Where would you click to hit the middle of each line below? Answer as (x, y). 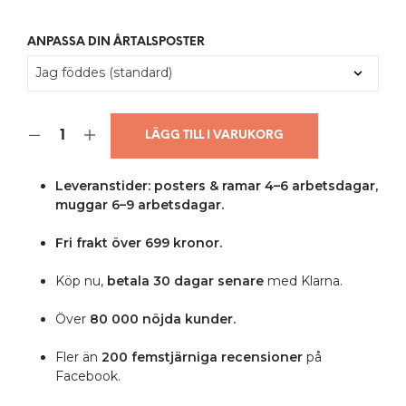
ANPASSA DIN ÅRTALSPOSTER (116, 42)
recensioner (261, 357)
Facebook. (87, 376)
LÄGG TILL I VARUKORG (214, 135)
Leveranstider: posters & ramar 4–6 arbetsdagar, (216, 185)
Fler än (78, 357)
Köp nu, (79, 280)
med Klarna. (303, 280)
